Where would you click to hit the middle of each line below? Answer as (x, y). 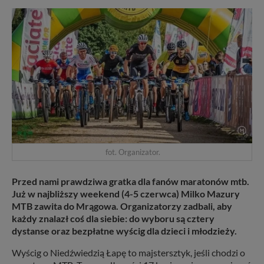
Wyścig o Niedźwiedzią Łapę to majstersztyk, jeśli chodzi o (128, 252)
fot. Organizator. (132, 152)
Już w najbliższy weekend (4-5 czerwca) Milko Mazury (126, 193)
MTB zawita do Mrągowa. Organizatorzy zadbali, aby (122, 206)
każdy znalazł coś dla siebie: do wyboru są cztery (113, 218)
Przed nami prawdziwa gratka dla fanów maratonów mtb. (131, 181)
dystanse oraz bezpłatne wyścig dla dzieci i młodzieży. (124, 230)
